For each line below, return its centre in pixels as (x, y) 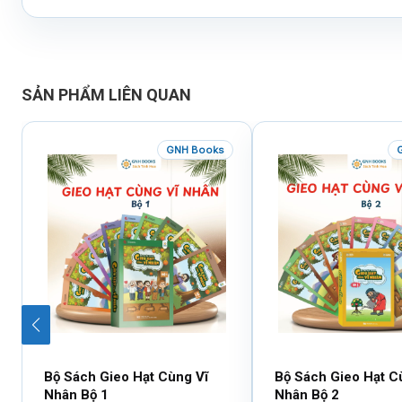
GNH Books (195, 149)
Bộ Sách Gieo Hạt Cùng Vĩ (126, 377)
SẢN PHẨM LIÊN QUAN (106, 95)
